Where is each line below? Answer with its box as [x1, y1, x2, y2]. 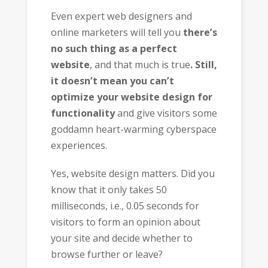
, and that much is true [89, 58, 190, 72]
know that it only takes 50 [50, 182, 167, 196]
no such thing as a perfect [50, 42, 177, 56]
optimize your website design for [50, 90, 212, 104]
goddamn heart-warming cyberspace [50, 123, 217, 136]
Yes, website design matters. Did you [50, 166, 215, 180]
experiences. [50, 139, 107, 153]
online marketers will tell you [50, 26, 183, 39]
